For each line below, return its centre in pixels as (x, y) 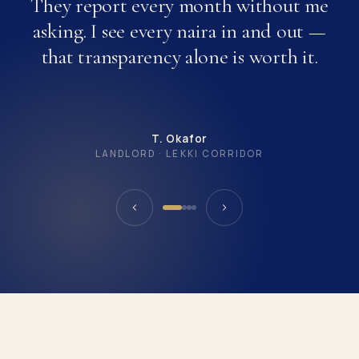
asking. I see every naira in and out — (179, 31)
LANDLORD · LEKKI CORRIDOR (179, 153)
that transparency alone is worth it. (179, 56)
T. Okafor (179, 139)
